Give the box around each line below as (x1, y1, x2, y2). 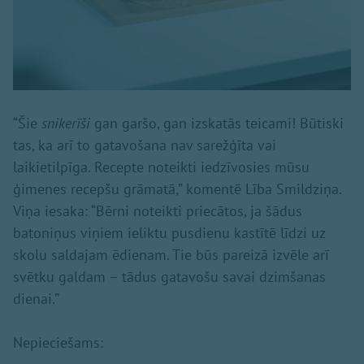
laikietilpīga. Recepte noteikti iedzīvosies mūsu (13, 157, 310, 176)
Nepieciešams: (13, 332, 103, 352)
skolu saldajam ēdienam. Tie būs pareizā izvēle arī (13, 245, 329, 264)
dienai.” (13, 288, 59, 308)
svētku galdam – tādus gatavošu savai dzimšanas (13, 266, 326, 286)
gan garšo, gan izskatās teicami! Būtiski (90, 113, 344, 132)
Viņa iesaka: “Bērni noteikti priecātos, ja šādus (13, 201, 302, 220)
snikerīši (41, 113, 90, 132)
